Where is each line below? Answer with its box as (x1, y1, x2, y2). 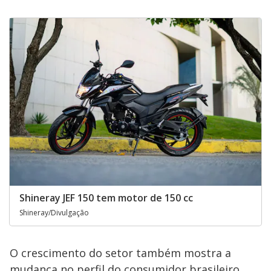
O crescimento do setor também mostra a (10, 245, 231, 260)
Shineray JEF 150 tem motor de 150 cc (19, 191, 193, 204)
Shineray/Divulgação (19, 207, 89, 218)
